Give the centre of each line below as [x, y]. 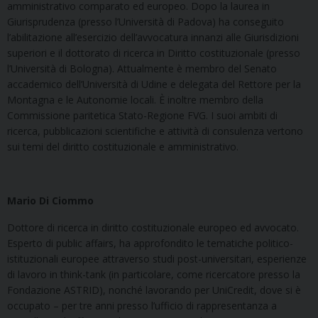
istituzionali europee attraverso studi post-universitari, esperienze [157, 258]
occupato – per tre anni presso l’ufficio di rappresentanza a [142, 305]
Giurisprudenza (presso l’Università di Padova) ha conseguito [146, 21]
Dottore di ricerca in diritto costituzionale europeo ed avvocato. [153, 227]
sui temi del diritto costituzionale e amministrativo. [123, 146]
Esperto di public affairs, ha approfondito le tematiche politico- [150, 243]
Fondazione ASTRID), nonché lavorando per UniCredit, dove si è [154, 290]
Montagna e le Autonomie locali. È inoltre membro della [135, 99]
